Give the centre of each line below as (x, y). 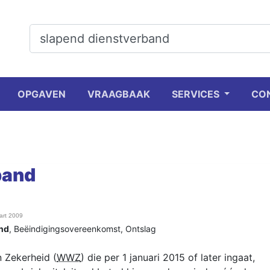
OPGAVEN (41, 94)
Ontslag (141, 229)
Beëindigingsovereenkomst (67, 229)
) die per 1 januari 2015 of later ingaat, (168, 257)
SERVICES (196, 94)
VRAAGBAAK (118, 94)
